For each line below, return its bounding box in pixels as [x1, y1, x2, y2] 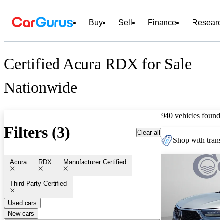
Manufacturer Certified [63, 158, 126, 165]
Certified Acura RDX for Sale [4, 55, 192, 73]
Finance [148, 18, 176, 27]
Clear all [137, 128, 160, 136]
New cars [8, 209, 34, 217]
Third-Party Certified [10, 179, 67, 187]
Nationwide [4, 79, 77, 97]
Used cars [8, 199, 37, 207]
